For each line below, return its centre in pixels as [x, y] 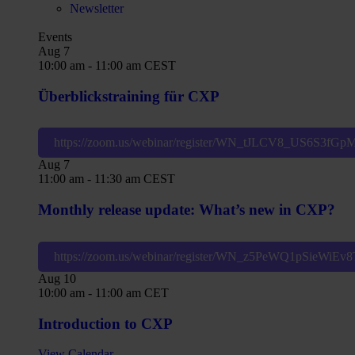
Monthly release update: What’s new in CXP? [187, 210]
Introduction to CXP [105, 323]
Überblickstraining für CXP [129, 96]
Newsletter [97, 8]
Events [55, 37]
